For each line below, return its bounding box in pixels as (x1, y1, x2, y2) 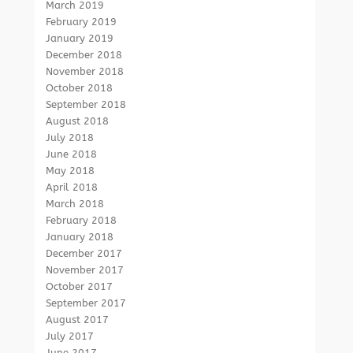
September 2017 (46, 297, 127, 309)
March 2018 (46, 198, 105, 210)
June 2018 (46, 148, 98, 160)
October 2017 (46, 281, 113, 292)
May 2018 (46, 165, 95, 176)
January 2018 (46, 231, 114, 243)
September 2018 (46, 98, 127, 110)
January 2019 (46, 32, 114, 44)
